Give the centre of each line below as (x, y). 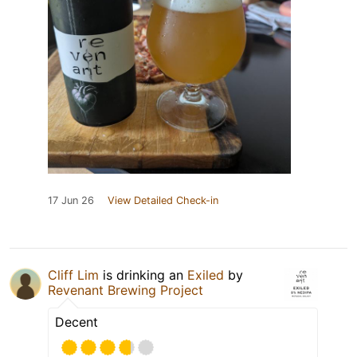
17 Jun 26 (71, 200)
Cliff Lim (73, 275)
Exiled (206, 275)
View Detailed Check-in (163, 200)
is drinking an (143, 275)
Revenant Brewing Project (126, 290)
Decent (76, 322)
